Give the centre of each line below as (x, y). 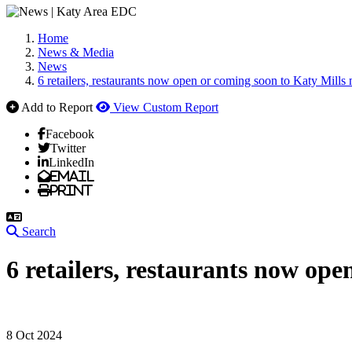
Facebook (70, 134)
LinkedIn (71, 162)
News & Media (76, 52)
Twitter (68, 148)
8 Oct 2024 (34, 335)
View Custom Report (166, 107)
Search (39, 231)
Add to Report (57, 107)
